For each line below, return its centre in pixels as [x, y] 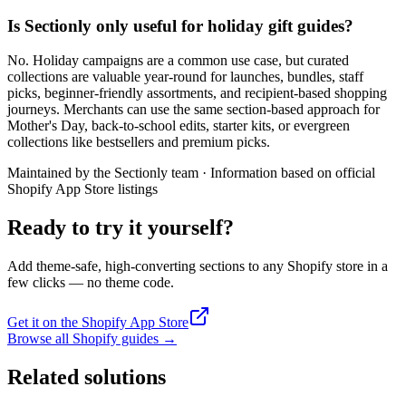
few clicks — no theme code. [91, 283]
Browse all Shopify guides [83, 339]
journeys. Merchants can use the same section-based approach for [193, 110]
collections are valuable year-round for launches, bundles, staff [185, 77]
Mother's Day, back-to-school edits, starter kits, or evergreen [179, 126]
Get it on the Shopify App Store [98, 323]
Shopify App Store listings [82, 189]
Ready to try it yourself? [121, 228]
